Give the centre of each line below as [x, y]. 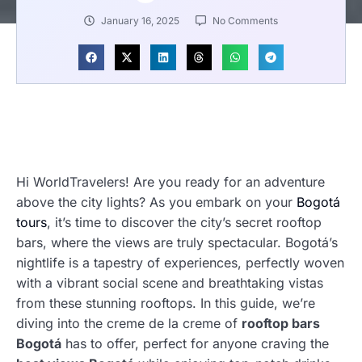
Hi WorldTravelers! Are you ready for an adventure [170, 181]
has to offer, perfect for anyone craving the [195, 343]
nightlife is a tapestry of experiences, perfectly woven [180, 262]
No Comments [245, 21]
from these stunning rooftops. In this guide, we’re [166, 303]
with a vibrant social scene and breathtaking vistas [170, 282]
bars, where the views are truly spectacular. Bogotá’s [177, 242]
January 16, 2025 [140, 21]
